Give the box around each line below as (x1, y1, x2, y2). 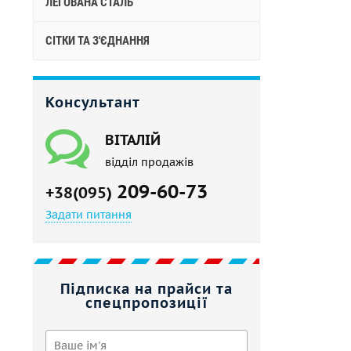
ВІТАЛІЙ (105, 131, 161, 149)
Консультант (45, 93, 140, 111)
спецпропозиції (85, 294, 208, 312)
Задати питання (45, 208, 132, 222)
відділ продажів (105, 155, 194, 169)
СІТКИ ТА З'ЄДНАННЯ (45, 34, 150, 48)
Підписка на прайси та (60, 280, 233, 298)
